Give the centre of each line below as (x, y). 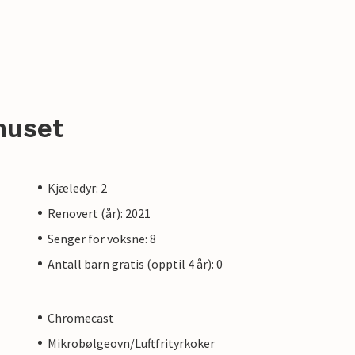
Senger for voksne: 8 (102, 238)
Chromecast (81, 317)
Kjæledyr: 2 (77, 187)
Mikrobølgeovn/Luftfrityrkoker (131, 343)
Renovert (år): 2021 (99, 213)
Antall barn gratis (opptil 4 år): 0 (135, 263)
